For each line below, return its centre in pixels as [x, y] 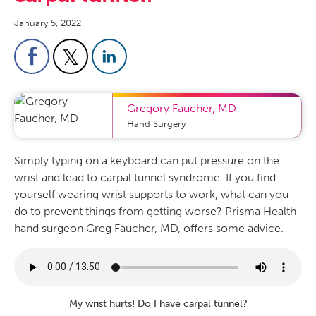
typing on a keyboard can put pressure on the [164, 160]
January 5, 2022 [48, 23]
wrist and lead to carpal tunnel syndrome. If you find [145, 177]
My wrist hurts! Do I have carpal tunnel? [158, 303]
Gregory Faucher [169, 108]
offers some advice [232, 228]
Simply [31, 160]
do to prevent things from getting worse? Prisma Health [155, 211]
